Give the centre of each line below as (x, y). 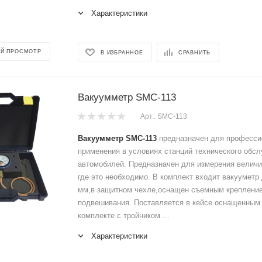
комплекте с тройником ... (124, 215)
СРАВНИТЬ (194, 52)
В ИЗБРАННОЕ (122, 52)
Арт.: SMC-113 (164, 117)
